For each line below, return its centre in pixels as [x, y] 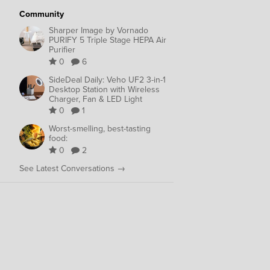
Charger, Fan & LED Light [96, 99]
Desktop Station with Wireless [104, 89]
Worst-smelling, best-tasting [100, 129]
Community [42, 14]
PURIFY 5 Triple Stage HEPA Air [108, 40]
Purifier [62, 50]
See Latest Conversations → [72, 168]
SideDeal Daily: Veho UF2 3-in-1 [107, 80]
